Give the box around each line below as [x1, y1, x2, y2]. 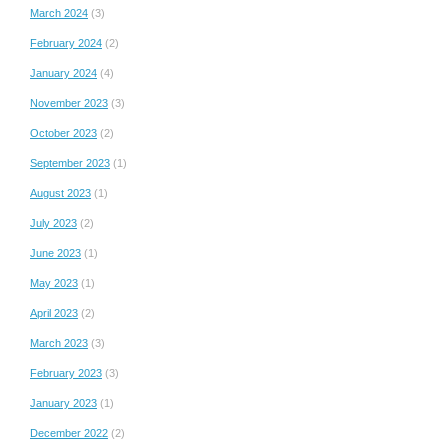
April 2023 [30, 306, 78, 319]
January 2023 [30, 396, 97, 409]
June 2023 [30, 246, 81, 259]
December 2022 [30, 426, 108, 439]
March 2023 [30, 336, 88, 349]
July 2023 [30, 216, 77, 229]
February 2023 [30, 366, 102, 379]
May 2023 [30, 276, 78, 289]
